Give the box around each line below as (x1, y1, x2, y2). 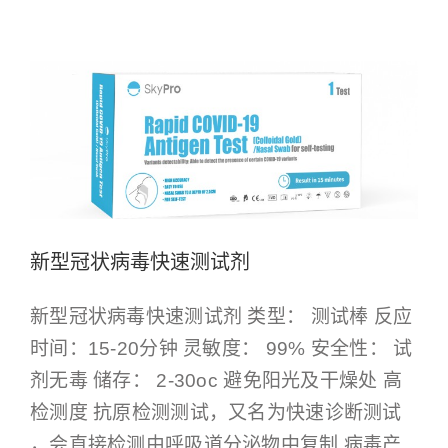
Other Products (147, 11, 239, 26)
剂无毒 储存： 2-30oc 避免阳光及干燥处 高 (30, 370, 403, 392)
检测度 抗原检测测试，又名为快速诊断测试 (30, 402, 402, 424)
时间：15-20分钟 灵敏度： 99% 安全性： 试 (30, 338, 413, 360)
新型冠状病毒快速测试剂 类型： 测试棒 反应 (30, 306, 413, 328)
